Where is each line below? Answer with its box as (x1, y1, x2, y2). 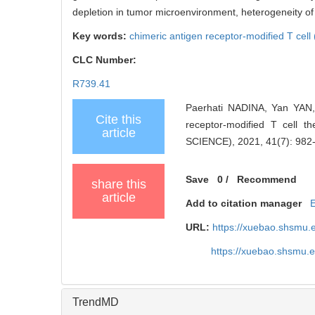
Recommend (237, 173, 297, 185)
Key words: (72, 30, 129, 41)
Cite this (96, 112, 141, 127)
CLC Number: (72, 53, 139, 65)
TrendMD (72, 295, 119, 308)
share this (91, 176, 146, 191)
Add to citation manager (186, 197, 302, 209)
